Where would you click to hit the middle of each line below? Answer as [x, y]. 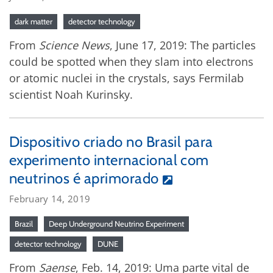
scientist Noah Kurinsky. [71, 94]
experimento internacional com [109, 160]
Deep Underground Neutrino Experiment [116, 223]
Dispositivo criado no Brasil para [111, 141]
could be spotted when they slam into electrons [131, 61]
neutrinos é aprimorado [84, 178]
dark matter [34, 21]
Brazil [24, 223]
